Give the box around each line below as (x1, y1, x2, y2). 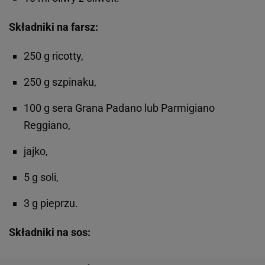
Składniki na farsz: (9, 20, 98, 33)
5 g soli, (24, 170, 59, 183)
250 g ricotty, (24, 49, 83, 62)
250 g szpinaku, (24, 75, 96, 88)
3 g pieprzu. (24, 196, 78, 209)
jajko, (24, 144, 48, 157)
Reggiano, (24, 118, 70, 131)
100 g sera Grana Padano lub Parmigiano (24, 101, 215, 114)
